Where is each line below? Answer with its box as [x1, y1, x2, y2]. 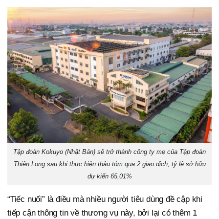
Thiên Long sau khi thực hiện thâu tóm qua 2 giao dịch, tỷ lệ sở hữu [13, 160, 206, 168]
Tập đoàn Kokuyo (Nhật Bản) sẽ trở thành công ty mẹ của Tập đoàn [13, 148, 206, 155]
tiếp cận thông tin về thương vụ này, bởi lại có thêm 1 [7, 208, 197, 218]
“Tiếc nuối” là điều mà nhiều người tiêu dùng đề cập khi [7, 194, 202, 204]
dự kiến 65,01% [87, 172, 132, 180]
